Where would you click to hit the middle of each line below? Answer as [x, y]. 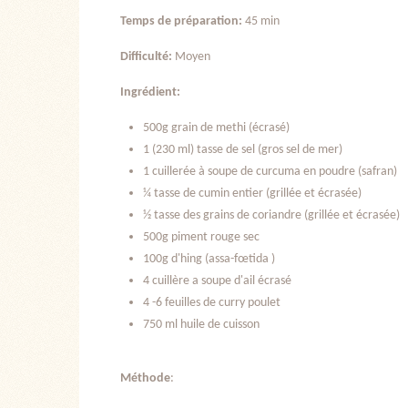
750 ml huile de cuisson [201, 325]
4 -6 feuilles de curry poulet [212, 303]
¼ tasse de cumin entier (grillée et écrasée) [252, 194]
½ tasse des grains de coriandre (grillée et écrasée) [271, 216]
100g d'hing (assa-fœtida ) [209, 260]
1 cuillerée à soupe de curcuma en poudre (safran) [270, 172]
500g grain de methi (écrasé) [216, 128]
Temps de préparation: [183, 22]
